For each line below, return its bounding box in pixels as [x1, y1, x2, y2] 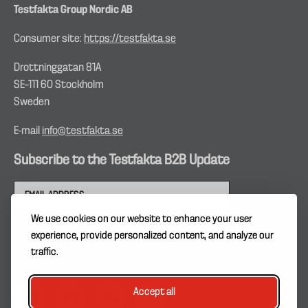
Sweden [14, 96, 49, 109]
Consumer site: [14, 33, 84, 45]
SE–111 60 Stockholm [14, 79, 104, 91]
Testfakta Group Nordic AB [14, 4, 133, 16]
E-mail [14, 125, 42, 137]
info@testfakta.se [42, 125, 123, 137]
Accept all [133, 287, 175, 298]
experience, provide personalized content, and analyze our [31, 230, 274, 241]
